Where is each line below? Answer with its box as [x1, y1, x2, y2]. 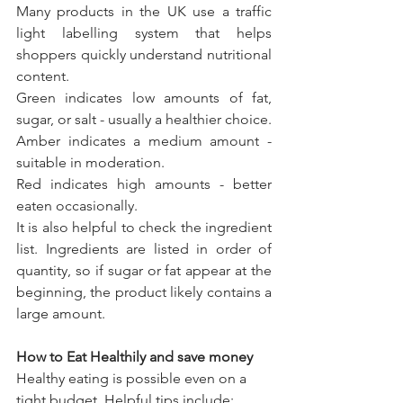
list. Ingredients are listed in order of [16, 239, 272, 257]
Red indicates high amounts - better [16, 175, 272, 193]
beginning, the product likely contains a [16, 282, 272, 300]
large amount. [16, 304, 105, 322]
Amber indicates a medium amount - [16, 131, 272, 149]
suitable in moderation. [16, 153, 168, 171]
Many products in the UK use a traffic [16, 2, 272, 20]
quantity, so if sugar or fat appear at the [16, 261, 272, 279]
